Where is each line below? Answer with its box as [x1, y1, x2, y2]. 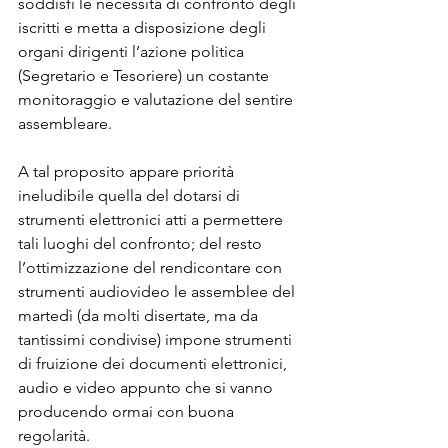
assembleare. [18, 113, 112, 133]
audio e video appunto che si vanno [18, 377, 277, 397]
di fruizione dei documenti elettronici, [18, 353, 291, 373]
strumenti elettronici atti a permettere [18, 209, 287, 229]
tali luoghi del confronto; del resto [18, 233, 266, 253]
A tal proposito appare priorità [18, 161, 238, 181]
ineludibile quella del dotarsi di [18, 185, 244, 205]
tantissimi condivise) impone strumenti [18, 329, 296, 349]
